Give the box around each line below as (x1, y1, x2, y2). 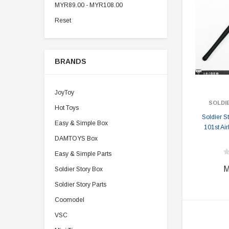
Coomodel (55, 196, 84, 203)
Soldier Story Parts (55, 181, 106, 188)
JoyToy (55, 89, 74, 96)
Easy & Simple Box (55, 120, 108, 127)
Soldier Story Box (55, 166, 103, 173)
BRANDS (55, 57, 86, 65)
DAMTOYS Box (55, 135, 98, 142)
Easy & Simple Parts (55, 150, 111, 157)
